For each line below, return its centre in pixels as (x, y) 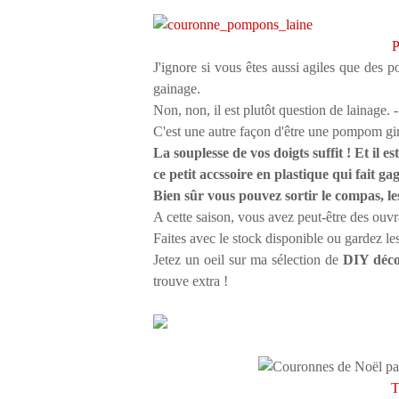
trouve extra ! (192, 281)
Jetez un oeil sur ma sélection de (248, 260)
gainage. (179, 89)
